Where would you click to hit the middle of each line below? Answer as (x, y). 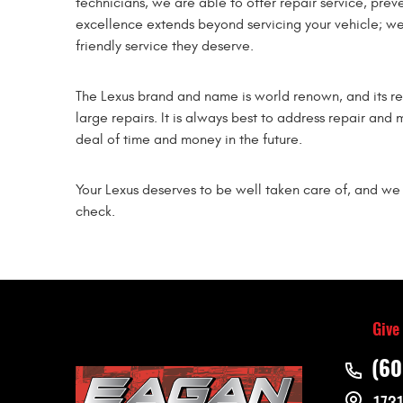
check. (95, 212)
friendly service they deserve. (165, 46)
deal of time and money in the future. (189, 140)
